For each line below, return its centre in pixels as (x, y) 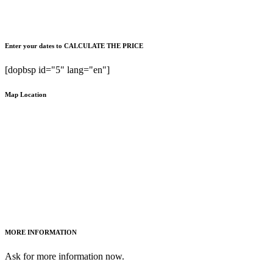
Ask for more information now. (65, 256)
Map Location (26, 94)
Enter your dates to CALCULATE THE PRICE (74, 45)
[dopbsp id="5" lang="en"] (57, 69)
